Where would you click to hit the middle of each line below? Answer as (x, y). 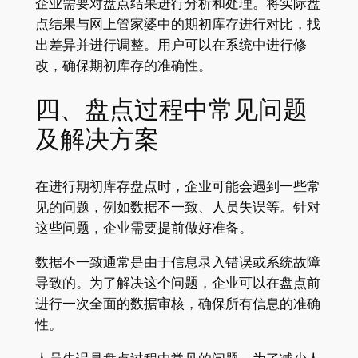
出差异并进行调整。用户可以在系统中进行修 (171, 44)
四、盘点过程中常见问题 (171, 111)
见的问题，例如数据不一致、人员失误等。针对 (177, 207)
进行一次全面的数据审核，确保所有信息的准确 (177, 303)
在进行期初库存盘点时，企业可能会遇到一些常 (177, 187)
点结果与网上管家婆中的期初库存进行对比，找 (177, 24)
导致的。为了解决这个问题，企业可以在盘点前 (177, 282)
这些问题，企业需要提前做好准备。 (143, 228)
